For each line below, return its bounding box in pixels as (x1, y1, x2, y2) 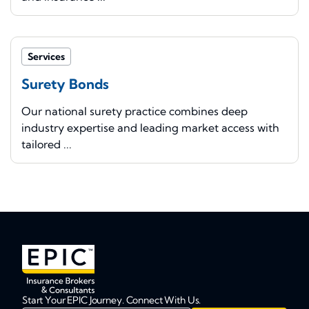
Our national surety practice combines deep (21, 104, 248, 119)
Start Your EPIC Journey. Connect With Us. (22, 294, 201, 307)
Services (28, 50, 65, 63)
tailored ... (21, 137, 72, 152)
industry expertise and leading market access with (21, 121, 279, 135)
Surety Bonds (21, 75, 109, 93)
